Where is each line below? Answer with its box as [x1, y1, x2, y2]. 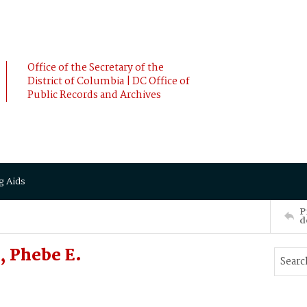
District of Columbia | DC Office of [27, 73, 190, 90]
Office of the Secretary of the [27, 60, 164, 76]
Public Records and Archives [27, 87, 161, 103]
